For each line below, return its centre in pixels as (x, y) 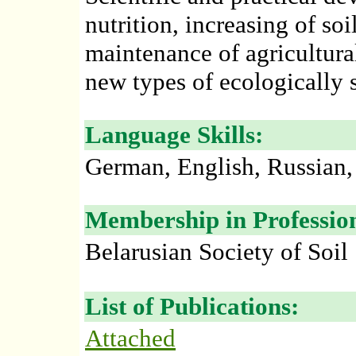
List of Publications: (192, 306)
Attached (130, 338)
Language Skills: (174, 135)
